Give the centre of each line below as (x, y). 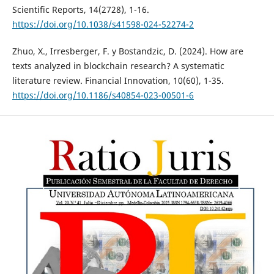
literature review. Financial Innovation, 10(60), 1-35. (118, 80)
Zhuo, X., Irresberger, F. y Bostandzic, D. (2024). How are (128, 51)
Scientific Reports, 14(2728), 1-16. (80, 9)
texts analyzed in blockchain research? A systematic (118, 65)
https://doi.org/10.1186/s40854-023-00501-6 (103, 95)
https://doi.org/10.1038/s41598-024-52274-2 (103, 24)
